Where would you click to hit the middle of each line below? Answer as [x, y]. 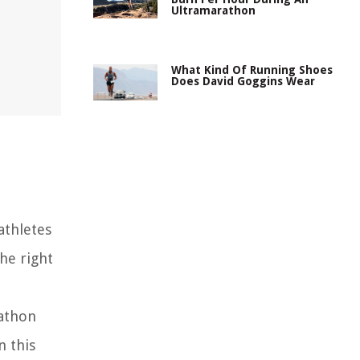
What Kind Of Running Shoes [252, 70]
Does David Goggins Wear [243, 81]
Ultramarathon [213, 10]
